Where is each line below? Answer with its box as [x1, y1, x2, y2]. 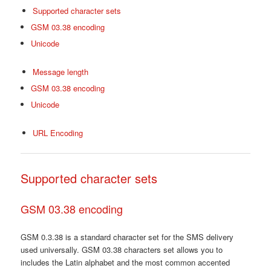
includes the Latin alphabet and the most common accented [20, 256, 230, 269]
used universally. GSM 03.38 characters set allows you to [20, 244, 223, 256]
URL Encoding [32, 127, 83, 139]
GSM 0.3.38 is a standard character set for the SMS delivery [20, 231, 233, 243]
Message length [32, 66, 88, 78]
